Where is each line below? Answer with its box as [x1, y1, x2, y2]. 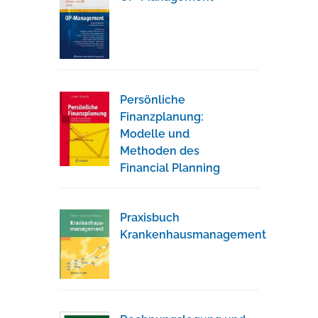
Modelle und [120, 126, 190, 141]
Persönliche [120, 92, 185, 106]
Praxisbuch [120, 210, 180, 224]
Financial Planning [120, 160, 220, 175]
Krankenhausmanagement [120, 227, 266, 241]
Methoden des [120, 143, 199, 158]
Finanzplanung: [120, 109, 204, 124]
